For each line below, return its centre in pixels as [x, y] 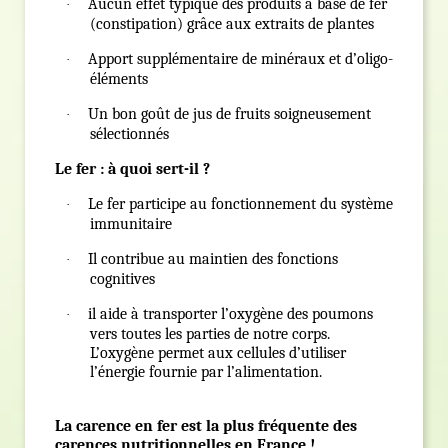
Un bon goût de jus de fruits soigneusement [229, 114]
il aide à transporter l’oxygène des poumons [230, 314]
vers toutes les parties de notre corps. [210, 334]
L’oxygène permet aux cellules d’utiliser [218, 353]
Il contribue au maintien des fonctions [213, 259]
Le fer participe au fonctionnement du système [240, 204]
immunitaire [131, 224]
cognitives [122, 279]
